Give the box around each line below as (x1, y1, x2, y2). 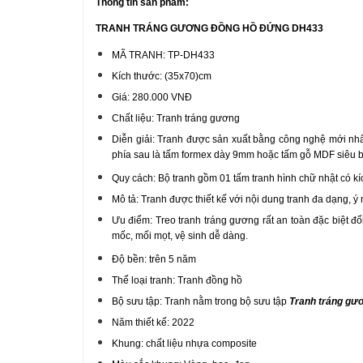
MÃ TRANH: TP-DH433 (112, 49, 215, 61)
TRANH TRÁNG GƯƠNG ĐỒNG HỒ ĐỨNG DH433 (96, 23, 323, 34)
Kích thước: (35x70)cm (112, 70, 211, 82)
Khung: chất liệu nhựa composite (112, 338, 257, 349)
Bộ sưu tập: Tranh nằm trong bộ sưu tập (112, 296, 289, 307)
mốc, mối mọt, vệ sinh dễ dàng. (112, 230, 248, 246)
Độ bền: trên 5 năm (112, 254, 196, 265)
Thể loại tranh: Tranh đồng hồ (112, 275, 242, 286)
